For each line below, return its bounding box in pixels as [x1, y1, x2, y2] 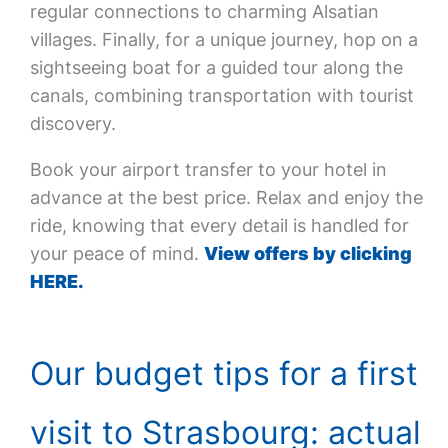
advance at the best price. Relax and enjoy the [29, 187, 423, 208]
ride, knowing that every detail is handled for [29, 215, 409, 236]
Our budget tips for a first [29, 354, 418, 393]
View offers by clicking [203, 243, 412, 264]
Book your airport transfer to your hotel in [29, 159, 387, 180]
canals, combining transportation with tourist [29, 85, 414, 106]
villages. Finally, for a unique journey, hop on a [29, 29, 418, 50]
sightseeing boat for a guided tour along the [29, 57, 403, 78]
